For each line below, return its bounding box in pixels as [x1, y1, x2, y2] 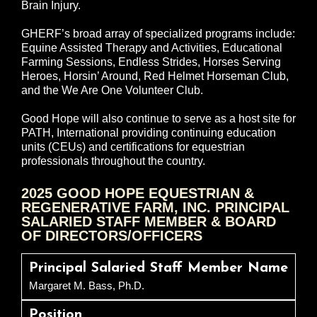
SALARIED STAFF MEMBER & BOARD [21, 214, 276, 230]
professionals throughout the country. [21, 155, 205, 168]
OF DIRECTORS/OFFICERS [21, 228, 202, 244]
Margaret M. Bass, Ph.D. [29, 279, 144, 292]
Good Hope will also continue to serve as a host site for [21, 113, 296, 125]
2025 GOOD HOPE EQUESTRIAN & [21, 185, 254, 202]
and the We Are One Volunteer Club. [21, 84, 203, 97]
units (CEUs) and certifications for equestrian [21, 141, 245, 154]
